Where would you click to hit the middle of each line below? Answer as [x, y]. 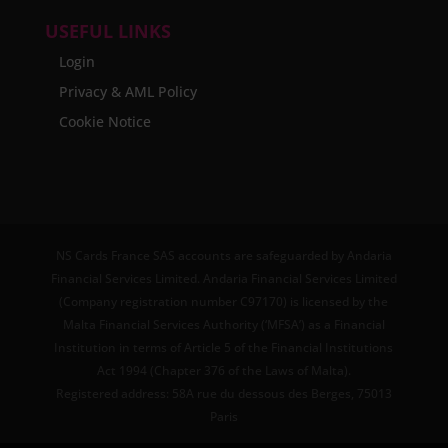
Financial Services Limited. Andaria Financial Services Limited [223, 278]
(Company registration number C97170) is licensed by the [224, 301]
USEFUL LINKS [107, 30]
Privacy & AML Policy [127, 91]
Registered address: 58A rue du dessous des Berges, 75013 [223, 393]
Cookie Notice [104, 121]
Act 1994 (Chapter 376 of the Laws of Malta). [223, 370]
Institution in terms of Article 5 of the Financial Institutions [224, 347]
